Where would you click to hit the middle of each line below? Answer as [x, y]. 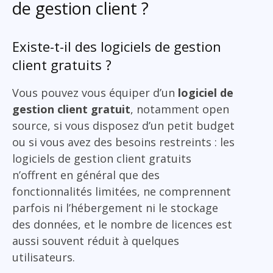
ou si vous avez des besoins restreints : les [123, 142]
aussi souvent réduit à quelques [96, 240]
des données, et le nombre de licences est [122, 224]
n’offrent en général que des [86, 175]
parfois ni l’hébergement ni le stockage [115, 207]
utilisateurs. [44, 257]
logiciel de [206, 92]
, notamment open [180, 109]
